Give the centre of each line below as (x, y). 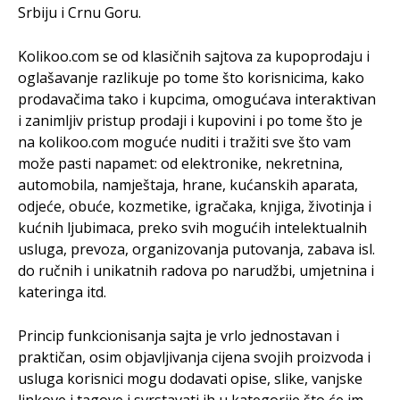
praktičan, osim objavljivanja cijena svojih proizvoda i (194, 357)
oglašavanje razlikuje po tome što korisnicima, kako (191, 78)
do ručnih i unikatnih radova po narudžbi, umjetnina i (196, 271)
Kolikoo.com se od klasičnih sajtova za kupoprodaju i (194, 56)
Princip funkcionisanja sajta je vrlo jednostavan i (179, 336)
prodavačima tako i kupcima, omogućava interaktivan (197, 99)
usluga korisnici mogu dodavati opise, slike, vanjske (190, 379)
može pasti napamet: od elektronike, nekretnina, (180, 163)
